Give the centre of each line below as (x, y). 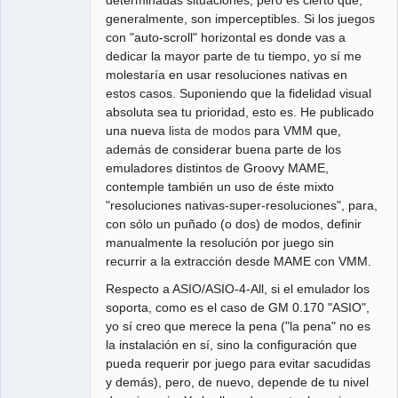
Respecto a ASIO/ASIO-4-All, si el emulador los (238, 288)
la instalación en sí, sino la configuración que (232, 344)
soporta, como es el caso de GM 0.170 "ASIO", (238, 307)
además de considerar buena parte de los (224, 149)
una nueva (138, 130)
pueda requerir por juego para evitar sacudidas (239, 363)
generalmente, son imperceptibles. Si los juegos (241, 18)
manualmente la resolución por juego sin (220, 242)
